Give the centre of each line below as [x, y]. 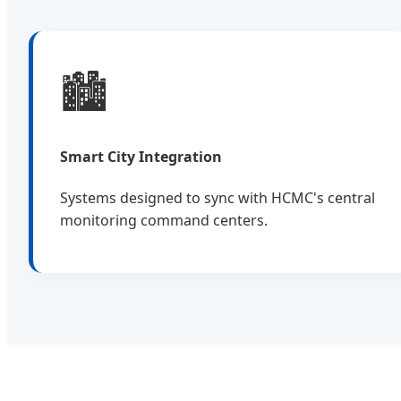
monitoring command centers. [164, 220]
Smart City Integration [141, 156]
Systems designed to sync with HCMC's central [218, 197]
